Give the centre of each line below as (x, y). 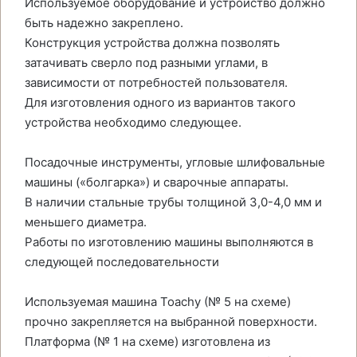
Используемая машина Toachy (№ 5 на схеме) (158, 302)
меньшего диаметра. (86, 222)
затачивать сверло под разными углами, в (146, 63)
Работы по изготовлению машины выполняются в (169, 242)
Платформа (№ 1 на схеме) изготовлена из (147, 341)
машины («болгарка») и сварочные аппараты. (157, 182)
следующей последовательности (122, 262)
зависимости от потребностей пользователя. (156, 82)
